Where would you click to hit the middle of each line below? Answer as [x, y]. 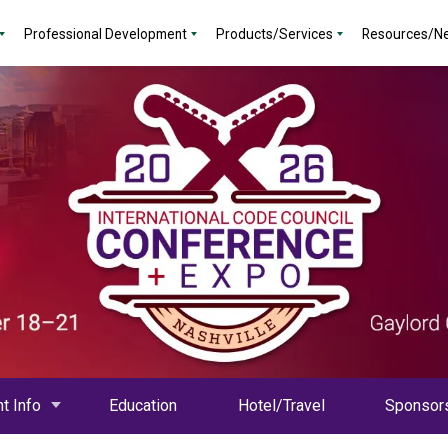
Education [143, 405]
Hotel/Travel [281, 405]
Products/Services [274, 34]
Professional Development [105, 34]
